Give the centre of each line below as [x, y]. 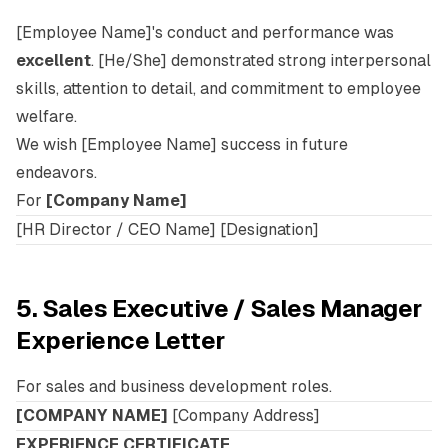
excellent [53, 60]
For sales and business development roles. [174, 386]
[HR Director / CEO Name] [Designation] [167, 229]
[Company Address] [244, 415]
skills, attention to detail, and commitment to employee [218, 88]
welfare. [46, 116]
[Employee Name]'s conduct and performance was [205, 32]
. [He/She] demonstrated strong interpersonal [261, 60]
